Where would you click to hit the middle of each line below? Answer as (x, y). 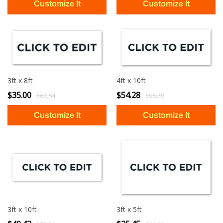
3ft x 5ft (129, 209)
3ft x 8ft (20, 80)
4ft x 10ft (131, 80)
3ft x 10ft (22, 209)
